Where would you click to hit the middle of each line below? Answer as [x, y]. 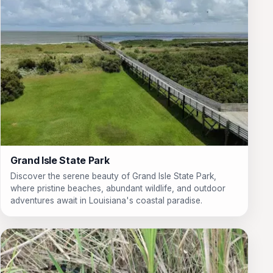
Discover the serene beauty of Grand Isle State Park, [113, 176]
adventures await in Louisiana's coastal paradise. [106, 200]
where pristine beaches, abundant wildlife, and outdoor [118, 188]
